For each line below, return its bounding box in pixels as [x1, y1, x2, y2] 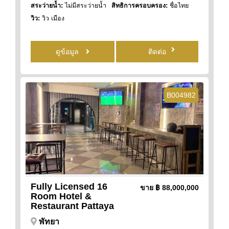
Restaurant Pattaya [31, 200, 114, 211]
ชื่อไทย [168, 2, 189, 9]
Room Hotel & [31, 191, 91, 201]
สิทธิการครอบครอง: [111, 2, 168, 9]
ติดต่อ [148, 47, 167, 56]
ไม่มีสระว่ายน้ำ [63, 2, 106, 9]
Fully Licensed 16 [31, 181, 107, 192]
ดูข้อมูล [56, 47, 81, 56]
